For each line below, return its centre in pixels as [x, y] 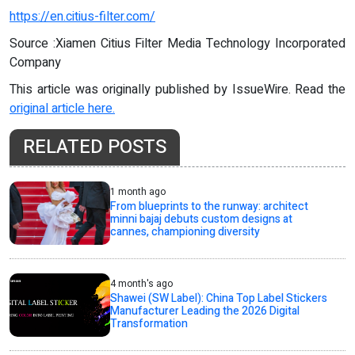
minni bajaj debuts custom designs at [202, 219]
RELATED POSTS [95, 147]
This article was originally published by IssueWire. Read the [177, 90]
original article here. [62, 109]
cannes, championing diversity [185, 232]
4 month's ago [142, 284]
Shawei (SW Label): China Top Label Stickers [219, 299]
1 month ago [138, 192]
